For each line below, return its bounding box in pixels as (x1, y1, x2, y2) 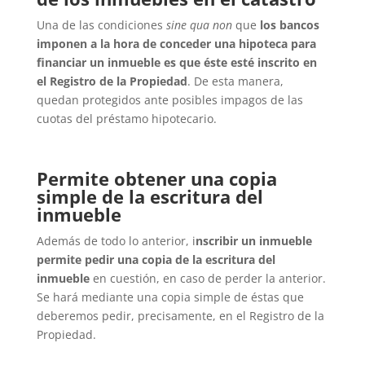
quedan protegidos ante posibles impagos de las (36, 92, 303, 108)
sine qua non (165, 17, 232, 33)
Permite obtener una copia (36, 166, 277, 191)
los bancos (259, 17, 319, 33)
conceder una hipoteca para (159, 36, 316, 52)
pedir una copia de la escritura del (84, 252, 275, 268)
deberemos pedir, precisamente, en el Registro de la (36, 308, 324, 324)
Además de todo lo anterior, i (36, 233, 196, 249)
